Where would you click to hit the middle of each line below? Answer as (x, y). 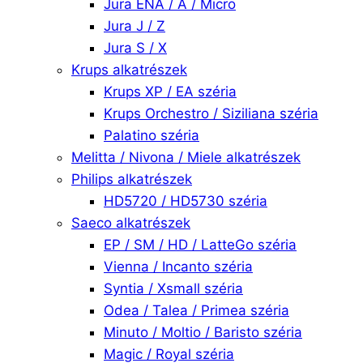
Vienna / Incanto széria (178, 267)
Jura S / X (135, 48)
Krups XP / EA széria (170, 92)
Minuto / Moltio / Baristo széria (203, 332)
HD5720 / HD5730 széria (186, 201)
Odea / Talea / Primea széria (196, 310)
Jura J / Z (135, 26)
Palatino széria (152, 135)
